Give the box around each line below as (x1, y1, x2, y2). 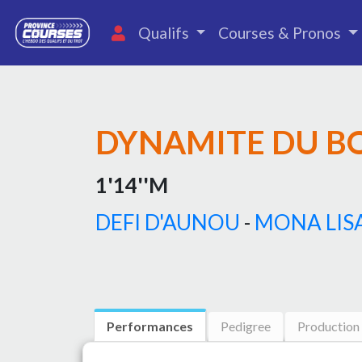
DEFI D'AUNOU (95, 209, 240, 235)
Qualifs (137, 23, 192, 42)
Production (297, 318, 360, 334)
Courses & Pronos (218, 23, 345, 42)
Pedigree (221, 318, 271, 334)
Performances (107, 318, 193, 334)
